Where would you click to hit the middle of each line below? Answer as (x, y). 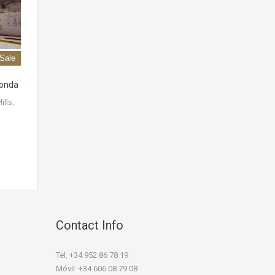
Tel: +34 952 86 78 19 (92, 255)
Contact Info (90, 226)
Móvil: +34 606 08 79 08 (97, 269)
